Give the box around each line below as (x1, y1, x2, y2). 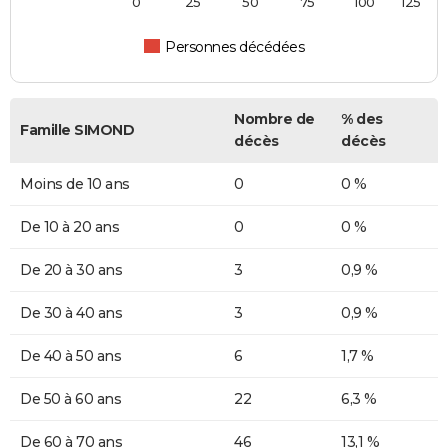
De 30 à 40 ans (20, 304, 122, 323)
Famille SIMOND (20, 121, 134, 140)
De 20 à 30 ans (20, 261, 122, 280)
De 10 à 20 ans (20, 218, 119, 237)
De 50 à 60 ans (20, 390, 121, 409)
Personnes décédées (165, 38, 305, 57)
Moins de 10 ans (20, 175, 130, 194)
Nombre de (234, 110, 315, 129)
